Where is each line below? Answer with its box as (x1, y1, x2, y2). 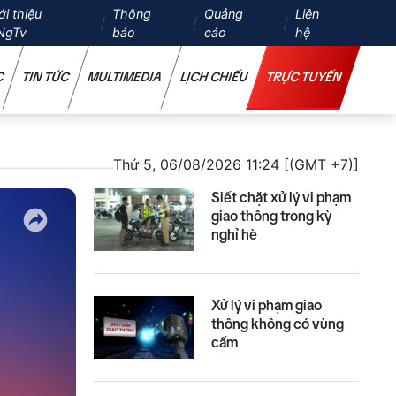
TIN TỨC (19, 70, 72, 84)
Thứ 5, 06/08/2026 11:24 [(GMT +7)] (113, 156, 359, 174)
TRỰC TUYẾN (263, 70, 344, 84)
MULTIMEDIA (85, 70, 164, 84)
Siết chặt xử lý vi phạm (211, 189, 352, 206)
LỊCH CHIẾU (178, 70, 250, 84)
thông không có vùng (211, 316, 345, 332)
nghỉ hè (211, 226, 258, 243)
